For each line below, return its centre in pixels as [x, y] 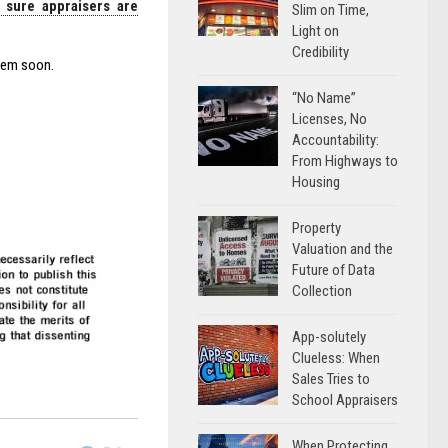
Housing [316, 182]
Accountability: [335, 140]
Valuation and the [342, 249]
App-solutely [329, 337]
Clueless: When [336, 358]
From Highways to [345, 161]
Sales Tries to [331, 379]
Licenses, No [329, 119]
